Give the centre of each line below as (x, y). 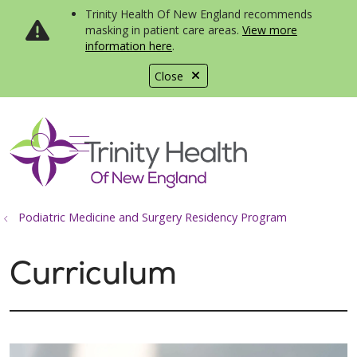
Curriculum (93, 273)
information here (129, 46)
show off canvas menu (186, 141)
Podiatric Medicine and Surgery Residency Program (153, 217)
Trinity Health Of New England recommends (199, 14)
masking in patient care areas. (164, 30)
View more (270, 30)
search (76, 152)
